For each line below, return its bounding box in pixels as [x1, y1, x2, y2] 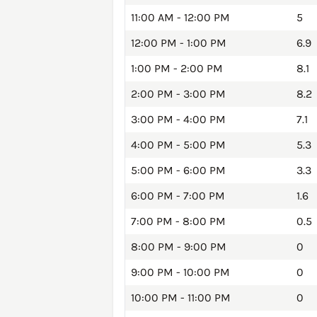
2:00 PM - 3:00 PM [131, 87, 226, 101]
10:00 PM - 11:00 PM [131, 291, 231, 305]
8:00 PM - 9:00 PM [131, 240, 226, 254]
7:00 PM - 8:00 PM [131, 214, 226, 229]
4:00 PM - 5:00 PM [131, 138, 226, 152]
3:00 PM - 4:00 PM [131, 113, 226, 127]
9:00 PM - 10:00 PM [131, 265, 230, 279]
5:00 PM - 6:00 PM [131, 163, 226, 178]
